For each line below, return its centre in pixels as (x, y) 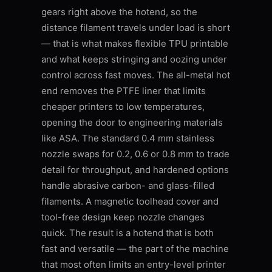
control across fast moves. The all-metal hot (136, 75)
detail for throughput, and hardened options (135, 170)
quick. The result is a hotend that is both (127, 233)
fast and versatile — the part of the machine (135, 249)
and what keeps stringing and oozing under (134, 59)
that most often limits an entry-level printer (134, 265)
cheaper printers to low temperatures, (123, 107)
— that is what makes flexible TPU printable (135, 44)
